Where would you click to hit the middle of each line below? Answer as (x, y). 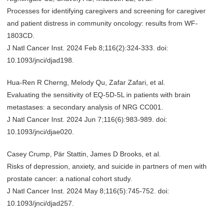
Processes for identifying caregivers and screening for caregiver (106, 11)
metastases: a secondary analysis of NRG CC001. (85, 107)
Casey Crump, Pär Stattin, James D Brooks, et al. (84, 154)
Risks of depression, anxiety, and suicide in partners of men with (107, 166)
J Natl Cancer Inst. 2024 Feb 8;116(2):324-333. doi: (88, 48)
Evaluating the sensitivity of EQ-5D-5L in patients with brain (99, 95)
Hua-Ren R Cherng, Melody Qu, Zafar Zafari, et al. (86, 82)
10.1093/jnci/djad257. (40, 203)
